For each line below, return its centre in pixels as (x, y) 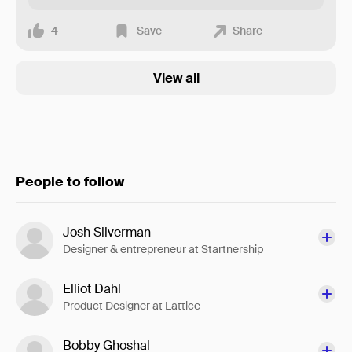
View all (176, 78)
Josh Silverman (107, 232)
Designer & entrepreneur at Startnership (163, 249)
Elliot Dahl (92, 289)
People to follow (70, 181)
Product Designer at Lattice (132, 306)
